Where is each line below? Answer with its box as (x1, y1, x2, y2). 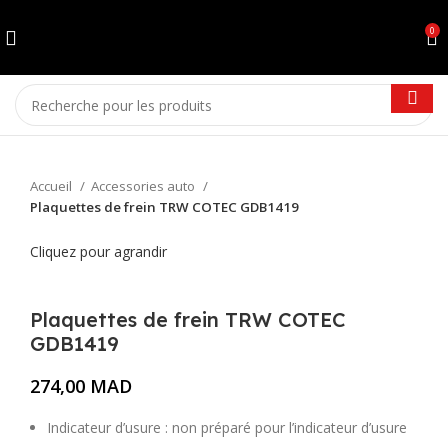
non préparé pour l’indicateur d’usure (172, 418, 407, 438)
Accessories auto (91, 177, 198, 195)
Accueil (30, 177, 75, 195)
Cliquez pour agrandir (30, 242, 167, 262)
